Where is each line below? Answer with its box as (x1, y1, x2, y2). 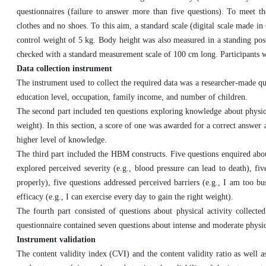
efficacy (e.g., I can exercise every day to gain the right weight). (17, 192, 233, 201)
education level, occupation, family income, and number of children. (17, 93, 248, 102)
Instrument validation (17, 235, 96, 244)
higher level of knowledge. (17, 135, 107, 144)
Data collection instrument (17, 64, 112, 73)
